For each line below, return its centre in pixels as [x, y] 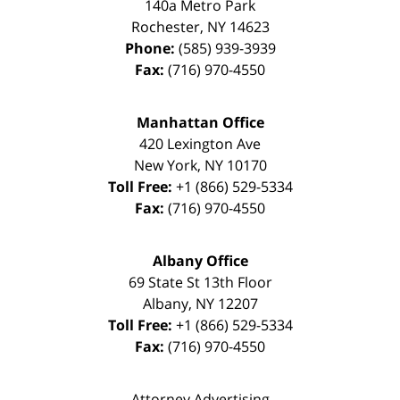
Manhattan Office [200, 123]
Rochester [165, 27]
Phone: [151, 49]
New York [165, 166]
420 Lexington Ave [200, 144]
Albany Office [200, 261]
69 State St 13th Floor [200, 283]
